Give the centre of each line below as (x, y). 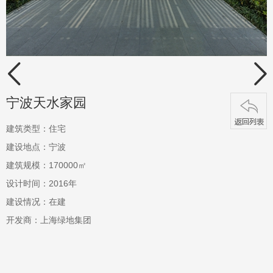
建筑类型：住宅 (36, 129)
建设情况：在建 (36, 202)
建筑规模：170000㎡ (48, 165)
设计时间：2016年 (41, 183)
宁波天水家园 (46, 103)
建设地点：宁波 (36, 147)
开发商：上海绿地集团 (49, 220)
